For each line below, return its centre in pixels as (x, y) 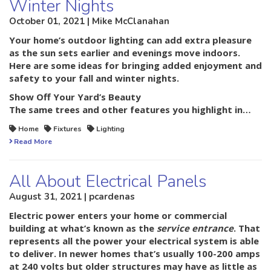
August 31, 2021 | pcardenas (72, 197)
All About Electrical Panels (108, 182)
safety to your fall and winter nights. (94, 78)
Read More (33, 142)
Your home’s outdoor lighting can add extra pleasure (130, 40)
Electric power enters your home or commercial (118, 216)
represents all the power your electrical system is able (134, 241)
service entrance (195, 228)
